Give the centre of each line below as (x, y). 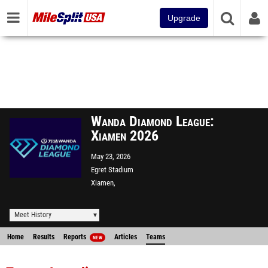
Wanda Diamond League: (153, 121)
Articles (125, 237)
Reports (76, 237)
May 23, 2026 (111, 156)
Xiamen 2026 (125, 136)
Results (44, 237)
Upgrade (184, 18)
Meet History (33, 215)
